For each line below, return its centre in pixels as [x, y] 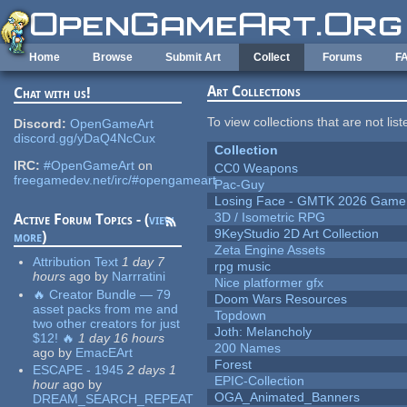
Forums [342, 57]
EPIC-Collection [260, 381]
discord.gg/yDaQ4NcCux [85, 139]
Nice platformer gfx [269, 283]
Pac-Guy [240, 185]
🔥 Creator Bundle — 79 [102, 294]
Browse [113, 57]
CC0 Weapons [257, 169]
